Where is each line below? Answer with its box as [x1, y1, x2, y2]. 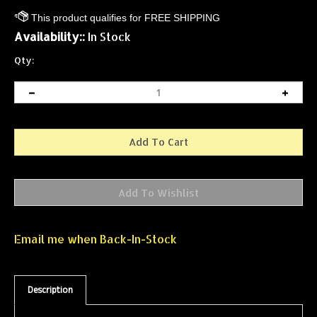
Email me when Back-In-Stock [14, 212, 177, 227]
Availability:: [14, 29, 85, 44]
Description [28, 265, 73, 277]
